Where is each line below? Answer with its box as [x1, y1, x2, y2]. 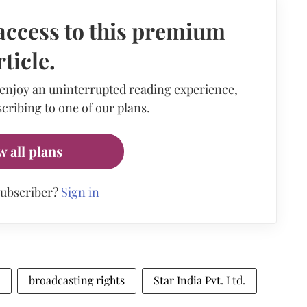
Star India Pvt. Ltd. [153, 272, 245, 287]
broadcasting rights [29, 272, 125, 287]
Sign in [60, 183, 99, 200]
